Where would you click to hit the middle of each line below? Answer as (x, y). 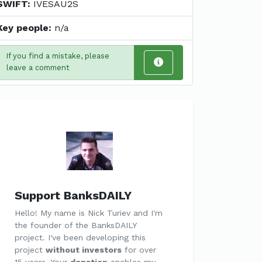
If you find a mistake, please (58, 56)
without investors (83, 249)
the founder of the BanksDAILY (75, 225)
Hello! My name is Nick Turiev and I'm (88, 213)
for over (139, 249)
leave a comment (38, 67)
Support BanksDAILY (73, 195)
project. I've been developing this (80, 237)
